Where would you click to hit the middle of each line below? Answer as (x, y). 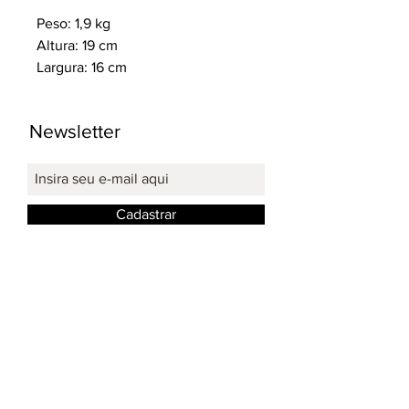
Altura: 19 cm (77, 45)
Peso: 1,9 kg (73, 23)
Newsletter (75, 131)
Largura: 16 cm (82, 67)
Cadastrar (146, 214)
